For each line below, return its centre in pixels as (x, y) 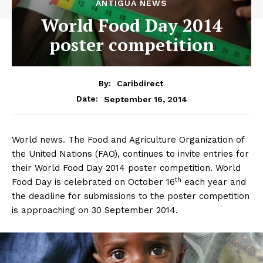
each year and (215, 182)
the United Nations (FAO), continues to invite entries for (130, 154)
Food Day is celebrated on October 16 (93, 182)
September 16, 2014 (145, 99)
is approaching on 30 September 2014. (95, 210)
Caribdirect (140, 84)
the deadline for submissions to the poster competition (131, 196)
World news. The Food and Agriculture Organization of (128, 140)
